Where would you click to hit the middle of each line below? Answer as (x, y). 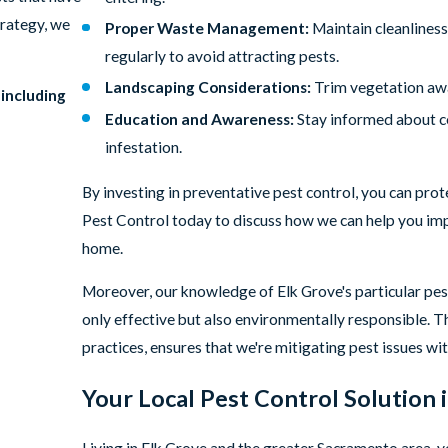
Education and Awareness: (200, 118)
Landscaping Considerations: (208, 87)
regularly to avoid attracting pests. (222, 56)
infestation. (144, 146)
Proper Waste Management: (207, 28)
